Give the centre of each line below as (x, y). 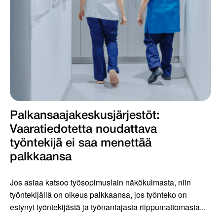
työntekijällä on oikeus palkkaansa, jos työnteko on (98, 195)
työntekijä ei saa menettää (81, 144)
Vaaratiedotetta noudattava (83, 130)
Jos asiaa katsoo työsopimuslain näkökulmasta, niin (100, 183)
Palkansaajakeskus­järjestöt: (85, 116)
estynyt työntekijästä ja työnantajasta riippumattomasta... (108, 207)
